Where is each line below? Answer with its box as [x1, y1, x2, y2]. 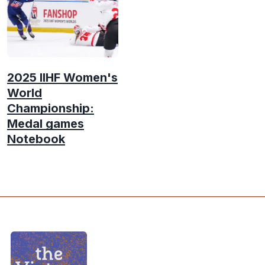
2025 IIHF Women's [7, 70, 118, 85]
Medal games [7, 116, 84, 131]
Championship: [7, 101, 94, 115]
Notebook [7, 131, 65, 146]
